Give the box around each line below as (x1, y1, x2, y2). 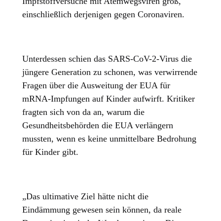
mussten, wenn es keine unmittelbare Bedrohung (22, 134, 197, 144)
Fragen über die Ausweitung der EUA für (22, 80, 171, 91)
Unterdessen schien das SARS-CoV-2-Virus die (22, 54, 192, 64)
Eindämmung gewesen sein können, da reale (22, 205, 182, 215)
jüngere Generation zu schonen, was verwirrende (22, 67, 198, 77)
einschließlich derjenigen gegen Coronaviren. (22, 9, 185, 20)
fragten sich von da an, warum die (22, 107, 145, 117)
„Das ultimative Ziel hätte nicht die (22, 191, 149, 202)
